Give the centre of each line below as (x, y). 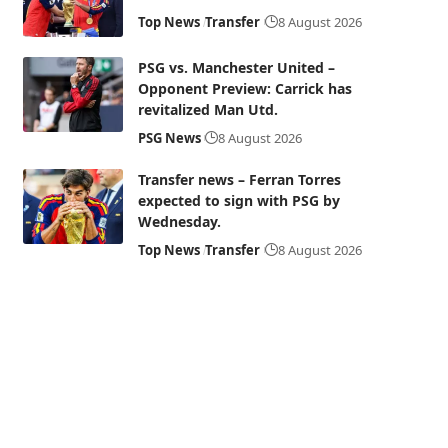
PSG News (169, 138)
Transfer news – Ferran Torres (239, 179)
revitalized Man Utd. (207, 109)
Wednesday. (179, 221)
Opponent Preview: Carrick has (244, 88)
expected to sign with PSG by (238, 200)
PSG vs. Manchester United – (236, 67)
